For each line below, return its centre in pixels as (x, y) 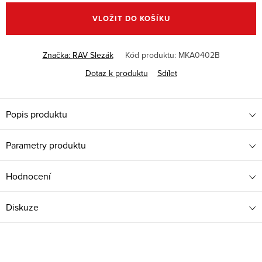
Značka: (57, 55)
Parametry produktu (46, 145)
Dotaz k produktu (116, 73)
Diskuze (22, 207)
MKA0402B (199, 55)
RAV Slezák (93, 55)
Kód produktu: (150, 55)
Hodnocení (28, 176)
